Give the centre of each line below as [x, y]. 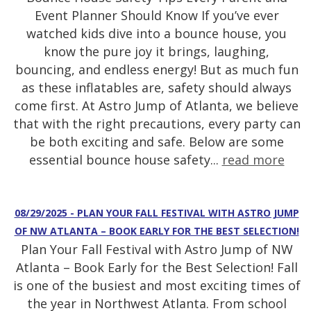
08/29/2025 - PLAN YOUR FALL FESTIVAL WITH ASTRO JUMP [157, 213]
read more [253, 160]
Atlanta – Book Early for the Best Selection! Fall [157, 268]
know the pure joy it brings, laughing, [157, 52]
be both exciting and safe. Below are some [157, 142]
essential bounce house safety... [125, 160]
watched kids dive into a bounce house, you [157, 34]
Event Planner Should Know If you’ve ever [157, 16]
